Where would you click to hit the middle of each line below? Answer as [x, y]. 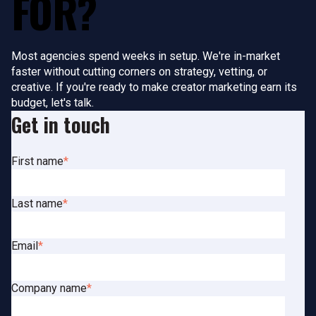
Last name [37, 203]
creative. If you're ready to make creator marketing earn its [154, 87]
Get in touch [61, 124]
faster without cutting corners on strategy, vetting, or [139, 71]
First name [37, 161]
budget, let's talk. [53, 102]
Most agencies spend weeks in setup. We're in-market [146, 56]
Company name [49, 288]
